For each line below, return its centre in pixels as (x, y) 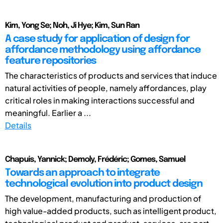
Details (18, 125)
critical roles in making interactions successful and (100, 100)
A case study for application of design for (97, 39)
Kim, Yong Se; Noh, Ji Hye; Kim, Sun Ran (72, 25)
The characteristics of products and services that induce (111, 75)
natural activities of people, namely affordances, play (106, 88)
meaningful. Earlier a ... (48, 112)
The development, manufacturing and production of (103, 198)
